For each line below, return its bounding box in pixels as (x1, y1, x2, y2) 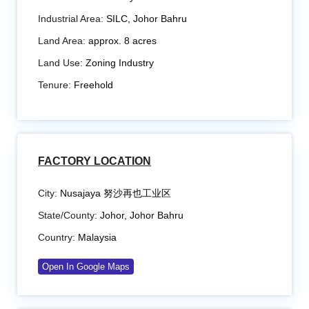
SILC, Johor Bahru (103, 13, 188, 25)
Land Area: (38, 35, 86, 47)
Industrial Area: (38, 13, 104, 25)
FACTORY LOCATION (38, 155, 152, 168)
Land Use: (38, 57, 83, 69)
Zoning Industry (83, 57, 154, 69)
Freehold (71, 79, 114, 91)
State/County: (38, 210, 98, 221)
